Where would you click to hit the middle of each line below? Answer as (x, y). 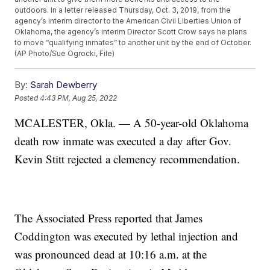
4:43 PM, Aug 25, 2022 (79, 98)
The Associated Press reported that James (109, 218)
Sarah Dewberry (64, 85)
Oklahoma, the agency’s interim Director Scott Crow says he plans (131, 32)
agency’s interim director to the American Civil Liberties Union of (128, 21)
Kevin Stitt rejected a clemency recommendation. (127, 159)
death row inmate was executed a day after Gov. (123, 141)
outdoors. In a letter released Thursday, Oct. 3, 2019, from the (123, 10)
